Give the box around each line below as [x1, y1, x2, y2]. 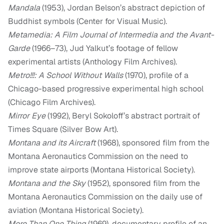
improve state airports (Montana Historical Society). [8, 164, 195, 175]
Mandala [8, 2, 40, 13]
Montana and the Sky [8, 178, 85, 189]
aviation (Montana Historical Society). [8, 205, 143, 216]
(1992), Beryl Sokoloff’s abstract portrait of [45, 110, 200, 121]
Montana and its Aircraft [8, 137, 95, 148]
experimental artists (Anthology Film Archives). [8, 56, 177, 67]
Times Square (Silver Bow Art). [8, 124, 118, 135]
